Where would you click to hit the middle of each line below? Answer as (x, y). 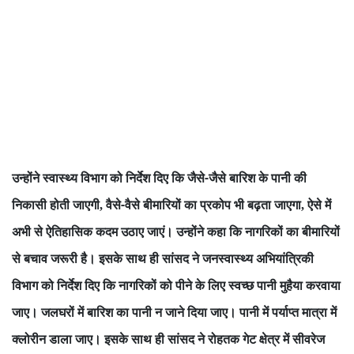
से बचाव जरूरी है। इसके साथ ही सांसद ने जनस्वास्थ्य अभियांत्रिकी (163, 259)
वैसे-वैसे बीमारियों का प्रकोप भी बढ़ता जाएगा (203, 205)
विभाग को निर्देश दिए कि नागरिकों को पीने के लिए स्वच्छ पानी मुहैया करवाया (176, 286)
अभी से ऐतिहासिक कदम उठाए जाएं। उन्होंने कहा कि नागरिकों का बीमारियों (176, 232)
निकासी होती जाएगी (56, 205)
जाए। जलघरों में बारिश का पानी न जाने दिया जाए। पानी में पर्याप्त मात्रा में (174, 313)
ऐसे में (319, 205)
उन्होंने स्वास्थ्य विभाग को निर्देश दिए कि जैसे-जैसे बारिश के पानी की (159, 178)
